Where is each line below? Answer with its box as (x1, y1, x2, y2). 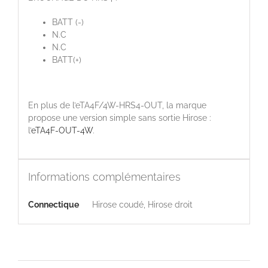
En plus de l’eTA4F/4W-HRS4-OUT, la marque (28, 100, 206, 111)
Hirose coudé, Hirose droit (92, 200, 193, 210)
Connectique (28, 200, 79, 210)
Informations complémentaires (28, 170, 181, 184)
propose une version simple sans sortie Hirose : (28, 113, 211, 123)
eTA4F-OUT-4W (31, 126, 93, 136)
